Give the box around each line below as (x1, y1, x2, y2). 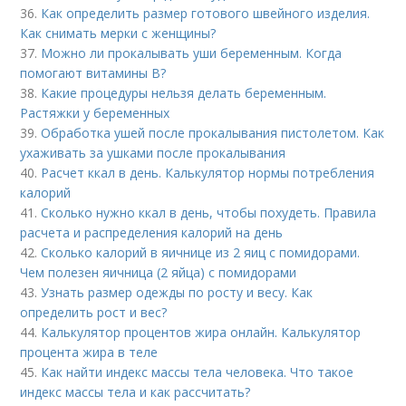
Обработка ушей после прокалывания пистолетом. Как (41, 124, 385, 141)
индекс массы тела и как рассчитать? (20, 383, 251, 401)
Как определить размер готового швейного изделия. (41, 5, 371, 22)
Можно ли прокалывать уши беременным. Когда (41, 44, 343, 62)
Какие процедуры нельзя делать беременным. (41, 84, 327, 101)
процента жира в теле (20, 343, 159, 361)
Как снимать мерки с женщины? (20, 24, 217, 42)
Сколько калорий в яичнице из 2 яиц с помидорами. (41, 244, 361, 261)
